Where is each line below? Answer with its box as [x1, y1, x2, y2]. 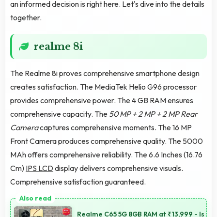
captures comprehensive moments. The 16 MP [38, 123, 192, 133]
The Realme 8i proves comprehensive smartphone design [10, 68, 200, 78]
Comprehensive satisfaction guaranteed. [10, 177, 146, 187]
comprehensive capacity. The [10, 109, 109, 119]
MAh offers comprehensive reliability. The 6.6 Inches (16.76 [10, 150, 202, 160]
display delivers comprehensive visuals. [53, 163, 183, 173]
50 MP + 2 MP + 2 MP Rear [109, 109, 198, 119]
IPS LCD [26, 163, 53, 173]
